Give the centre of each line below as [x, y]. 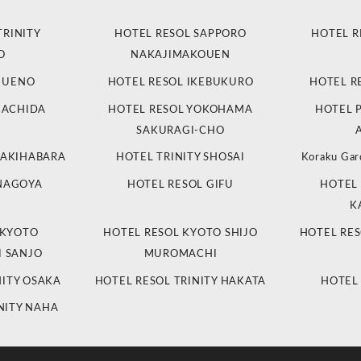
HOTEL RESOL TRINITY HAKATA [180, 281]
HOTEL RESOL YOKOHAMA [180, 110]
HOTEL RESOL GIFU [180, 185]
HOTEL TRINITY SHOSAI [180, 158]
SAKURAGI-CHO [180, 131]
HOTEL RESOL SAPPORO [180, 35]
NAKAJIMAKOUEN [180, 56]
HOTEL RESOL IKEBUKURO [180, 82]
